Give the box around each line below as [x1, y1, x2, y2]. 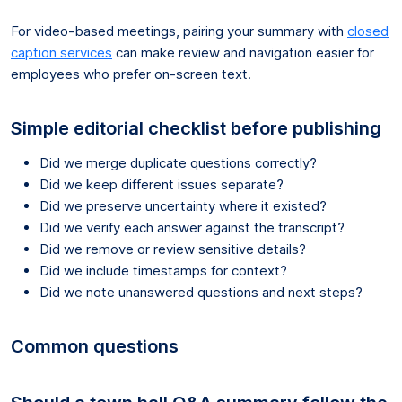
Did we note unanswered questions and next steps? [39, 283, 363, 301]
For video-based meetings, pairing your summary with [11, 22, 347, 39]
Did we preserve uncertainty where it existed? [39, 197, 327, 214]
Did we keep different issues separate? [39, 175, 284, 193]
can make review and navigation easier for [112, 43, 374, 61]
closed [347, 22, 389, 39]
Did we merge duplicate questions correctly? [39, 153, 317, 171]
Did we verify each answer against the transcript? [39, 218, 345, 236]
